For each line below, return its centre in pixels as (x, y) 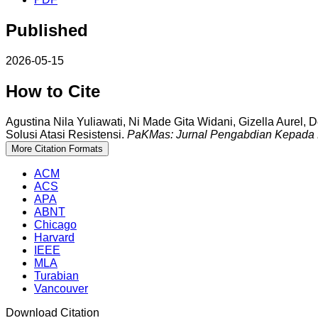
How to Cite (53, 91)
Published (47, 31)
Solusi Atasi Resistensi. (66, 134)
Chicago (55, 224)
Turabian (56, 275)
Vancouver (61, 288)
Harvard (54, 237)
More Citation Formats (57, 148)
